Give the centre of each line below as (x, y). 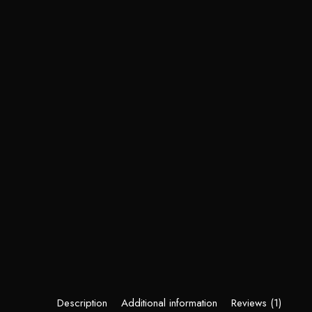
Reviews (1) (256, 303)
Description (82, 303)
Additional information (169, 303)
